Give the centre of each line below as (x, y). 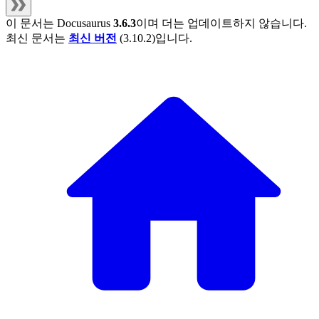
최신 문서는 (37, 38)
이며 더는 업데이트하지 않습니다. (221, 23)
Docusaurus (84, 23)
